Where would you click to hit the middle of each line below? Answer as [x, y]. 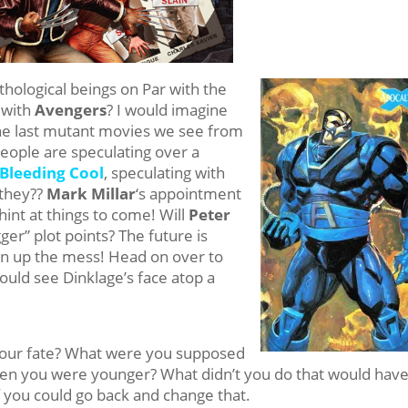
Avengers [71, 109]
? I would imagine [168, 109]
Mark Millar [92, 193]
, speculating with [165, 172]
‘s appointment [189, 193]
